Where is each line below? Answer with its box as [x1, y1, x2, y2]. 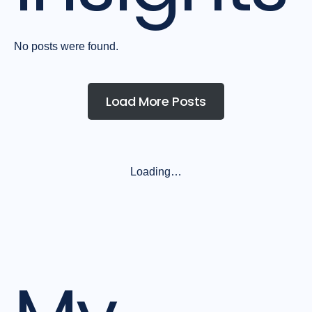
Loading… [130, 165, 182, 178]
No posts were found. [14, 40, 118, 53]
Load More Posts [106, 92, 206, 110]
